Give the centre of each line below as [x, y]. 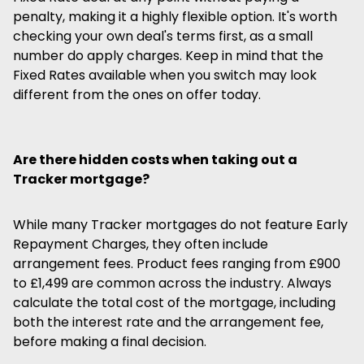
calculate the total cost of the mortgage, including [174, 303]
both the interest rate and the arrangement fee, [168, 322]
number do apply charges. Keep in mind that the [168, 56]
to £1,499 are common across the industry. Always [172, 283]
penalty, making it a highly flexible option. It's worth [175, 17]
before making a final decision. [110, 342]
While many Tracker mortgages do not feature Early [180, 225]
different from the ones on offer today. [137, 95]
